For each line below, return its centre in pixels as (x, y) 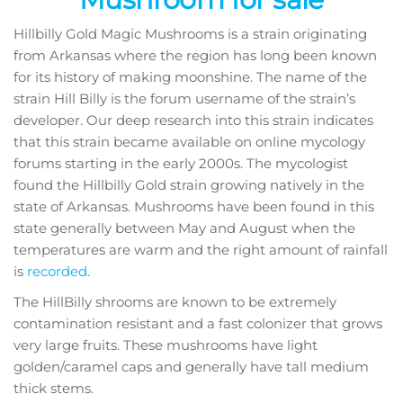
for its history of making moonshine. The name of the (190, 77)
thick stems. (54, 389)
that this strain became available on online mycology (189, 142)
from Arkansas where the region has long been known (195, 56)
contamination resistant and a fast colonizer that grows (198, 324)
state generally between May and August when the (184, 228)
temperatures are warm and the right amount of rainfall (201, 250)
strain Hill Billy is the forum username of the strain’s (184, 99)
